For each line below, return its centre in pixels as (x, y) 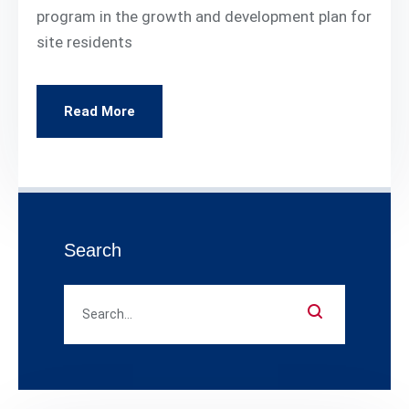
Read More (100, 111)
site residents (84, 42)
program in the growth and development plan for (204, 16)
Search (93, 250)
